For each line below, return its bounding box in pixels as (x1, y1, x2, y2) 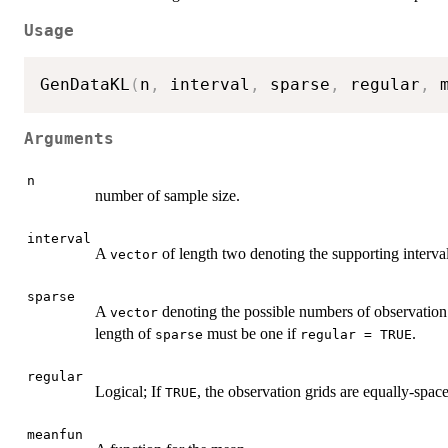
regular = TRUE (300, 326, 412, 342)
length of (95, 324, 155, 342)
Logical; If (95, 382, 165, 400)
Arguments (24, 129, 114, 148)
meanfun (27, 426, 83, 442)
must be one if (203, 324, 300, 342)
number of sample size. (95, 186, 240, 204)
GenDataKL (40, 75, 130, 95)
